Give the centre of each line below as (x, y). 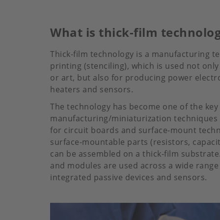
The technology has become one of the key (134, 106)
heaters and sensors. (92, 89)
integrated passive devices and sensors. (129, 177)
